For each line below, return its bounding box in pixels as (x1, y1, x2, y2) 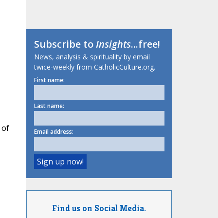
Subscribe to (34, 37, 96, 51)
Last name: (34, 102, 64, 110)
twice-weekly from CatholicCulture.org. (34, 62, 155, 72)
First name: (34, 76, 65, 85)
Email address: (34, 127, 73, 136)
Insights (95, 37, 131, 51)
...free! (130, 37, 160, 51)
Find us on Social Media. (52, 202, 146, 214)
